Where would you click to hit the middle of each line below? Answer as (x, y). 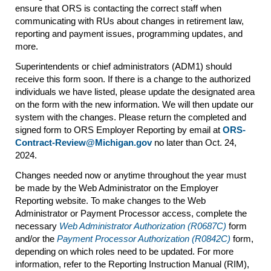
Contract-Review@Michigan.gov (83, 142)
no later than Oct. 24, (194, 142)
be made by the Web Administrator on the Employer (117, 188)
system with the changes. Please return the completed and (131, 117)
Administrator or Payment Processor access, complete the (131, 213)
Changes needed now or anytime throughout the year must (131, 175)
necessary (37, 226)
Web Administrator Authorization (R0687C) (143, 226)
